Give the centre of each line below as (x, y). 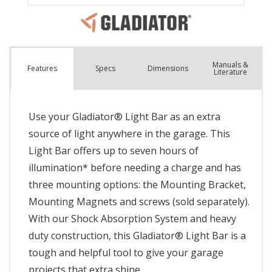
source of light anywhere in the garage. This (129, 133)
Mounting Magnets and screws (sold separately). (139, 201)
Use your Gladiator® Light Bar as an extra (124, 116)
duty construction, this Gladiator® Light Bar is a (137, 235)
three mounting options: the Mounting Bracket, (137, 184)
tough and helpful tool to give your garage (126, 252)
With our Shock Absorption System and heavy (132, 218)
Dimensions (168, 68)
